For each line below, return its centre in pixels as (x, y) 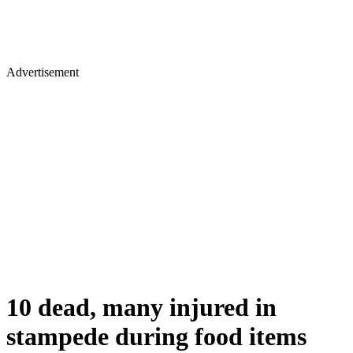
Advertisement (43, 72)
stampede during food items (156, 337)
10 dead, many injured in (141, 308)
